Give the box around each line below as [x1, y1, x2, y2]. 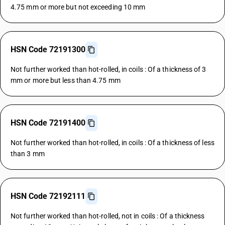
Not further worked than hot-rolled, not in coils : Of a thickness [11, 212, 205, 220]
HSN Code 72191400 [11, 118, 85, 128]
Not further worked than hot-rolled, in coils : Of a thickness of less [11, 139, 214, 147]
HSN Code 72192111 [11, 191, 85, 201]
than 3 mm [11, 150, 45, 158]
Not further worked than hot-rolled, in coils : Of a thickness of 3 [11, 65, 206, 73]
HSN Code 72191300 [11, 45, 85, 54]
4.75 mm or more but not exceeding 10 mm [11, 3, 146, 11]
